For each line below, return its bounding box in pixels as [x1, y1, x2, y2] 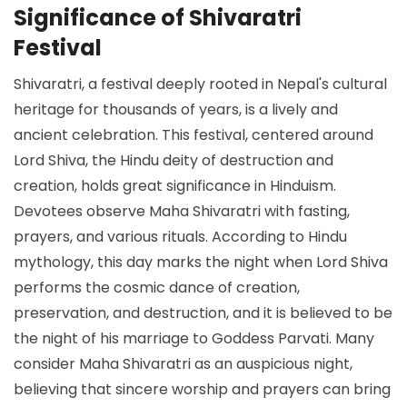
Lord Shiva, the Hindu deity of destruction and [14, 150, 333, 172]
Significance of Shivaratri [14, 3, 302, 34]
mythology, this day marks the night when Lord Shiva [14, 252, 388, 273]
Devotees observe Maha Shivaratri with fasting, [14, 201, 350, 223]
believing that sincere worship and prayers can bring [14, 379, 391, 401]
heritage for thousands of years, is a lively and [14, 99, 338, 121]
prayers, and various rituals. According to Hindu [14, 226, 347, 248]
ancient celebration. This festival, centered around [14, 124, 373, 146]
